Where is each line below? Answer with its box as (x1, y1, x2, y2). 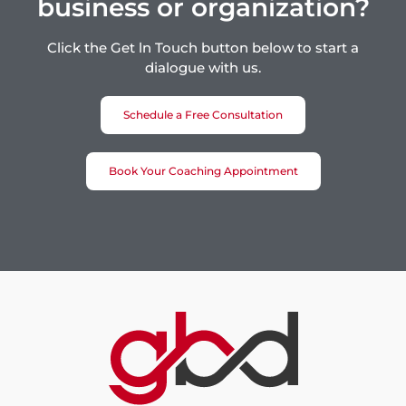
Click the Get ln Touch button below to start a (47, 39, 359, 57)
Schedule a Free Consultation (123, 108, 283, 122)
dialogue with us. (145, 59, 261, 77)
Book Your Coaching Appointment (108, 164, 298, 179)
